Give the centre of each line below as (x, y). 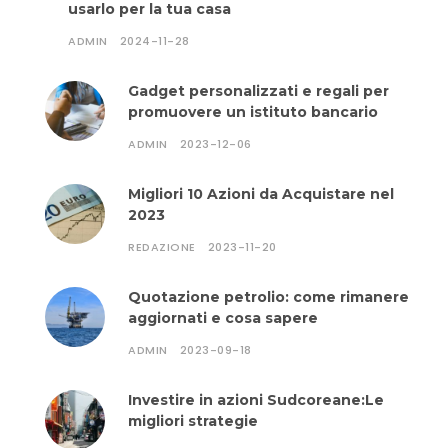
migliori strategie (193, 421)
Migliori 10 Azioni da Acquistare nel (261, 194)
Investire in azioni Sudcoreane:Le (256, 400)
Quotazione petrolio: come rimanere (268, 297)
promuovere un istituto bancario (253, 112)
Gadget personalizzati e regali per (258, 91)
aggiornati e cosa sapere (223, 318)
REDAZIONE (162, 247)
